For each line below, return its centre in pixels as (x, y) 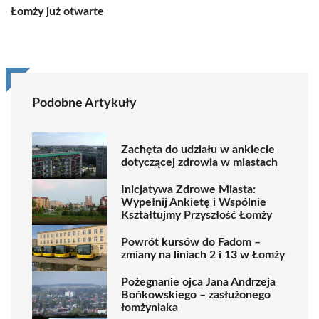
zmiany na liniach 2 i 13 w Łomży (203, 255)
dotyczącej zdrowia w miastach (199, 162)
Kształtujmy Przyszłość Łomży (197, 215)
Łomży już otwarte (57, 11)
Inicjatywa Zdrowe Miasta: (188, 189)
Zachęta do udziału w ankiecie (198, 149)
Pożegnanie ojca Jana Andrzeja (198, 282)
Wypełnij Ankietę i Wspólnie (194, 202)
